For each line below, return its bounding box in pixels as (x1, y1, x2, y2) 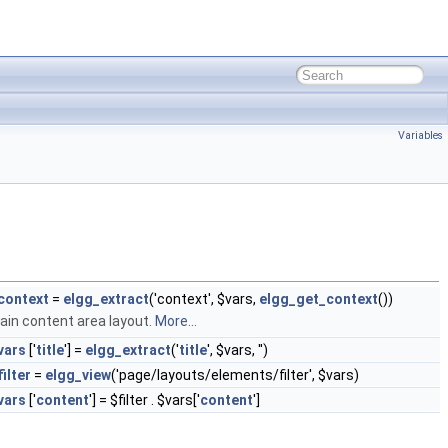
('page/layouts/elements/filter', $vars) (111, 367, 359, 383)
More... (155, 313, 197, 329)
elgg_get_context (259, 291, 378, 307)
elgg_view (45, 367, 111, 383)
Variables (398, 129, 443, 142)
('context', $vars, (149, 291, 259, 307)
